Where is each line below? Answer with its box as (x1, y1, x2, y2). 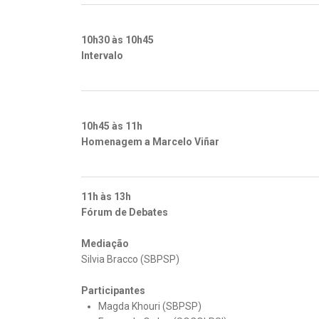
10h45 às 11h (81, 120, 142, 132)
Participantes (81, 285, 145, 296)
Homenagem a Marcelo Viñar (81, 136, 219, 147)
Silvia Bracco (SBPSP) (81, 253, 179, 265)
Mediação (81, 238, 129, 249)
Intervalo (81, 50, 123, 61)
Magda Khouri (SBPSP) (98, 300, 202, 312)
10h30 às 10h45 (81, 34, 154, 46)
